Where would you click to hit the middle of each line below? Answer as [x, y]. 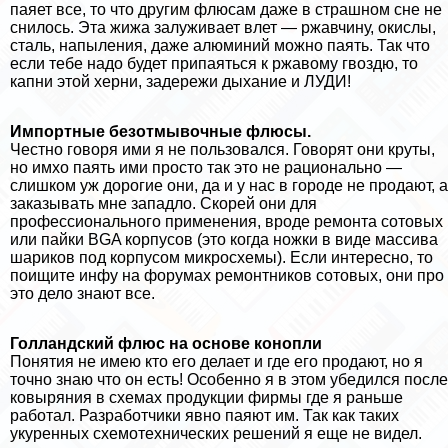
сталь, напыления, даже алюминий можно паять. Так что [220, 46]
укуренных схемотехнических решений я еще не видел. [216, 434]
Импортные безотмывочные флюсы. [160, 132]
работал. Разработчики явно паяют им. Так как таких [204, 416]
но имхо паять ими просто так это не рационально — [206, 168]
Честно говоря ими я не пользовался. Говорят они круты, [222, 150]
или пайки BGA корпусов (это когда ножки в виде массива [224, 240]
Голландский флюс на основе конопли [166, 344]
